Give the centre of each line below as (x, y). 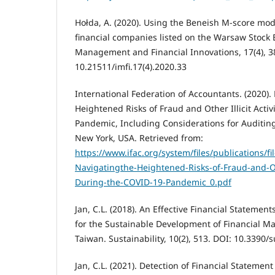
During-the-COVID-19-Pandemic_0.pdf (153, 182)
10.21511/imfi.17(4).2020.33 (131, 67)
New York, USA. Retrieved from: (139, 138)
